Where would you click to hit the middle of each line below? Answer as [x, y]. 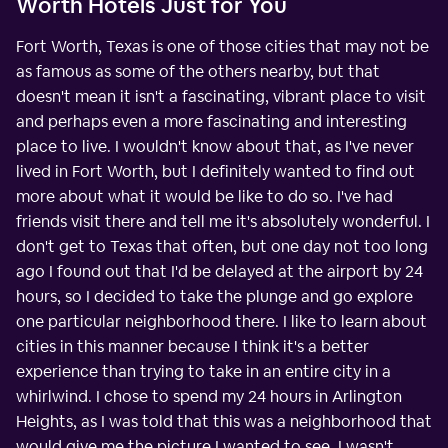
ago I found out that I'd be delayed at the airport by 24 [219, 271]
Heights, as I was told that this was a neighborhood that [224, 421]
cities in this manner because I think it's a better [192, 346]
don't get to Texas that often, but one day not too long [222, 246]
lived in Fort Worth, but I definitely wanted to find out [215, 171]
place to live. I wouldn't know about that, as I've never [215, 146]
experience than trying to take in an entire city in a [203, 371]
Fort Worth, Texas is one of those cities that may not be [222, 46]
